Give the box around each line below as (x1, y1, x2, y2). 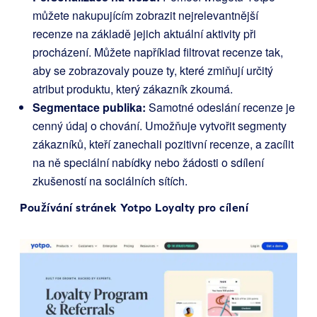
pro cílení (195, 201, 248, 214)
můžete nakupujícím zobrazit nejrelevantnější (33, 7, 258, 24)
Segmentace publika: (33, 99, 146, 116)
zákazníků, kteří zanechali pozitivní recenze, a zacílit (33, 136, 294, 153)
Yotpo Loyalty (120, 201, 195, 214)
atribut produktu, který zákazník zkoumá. (33, 81, 233, 98)
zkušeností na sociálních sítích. (33, 173, 188, 190)
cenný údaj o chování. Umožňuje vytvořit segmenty (33, 117, 287, 134)
